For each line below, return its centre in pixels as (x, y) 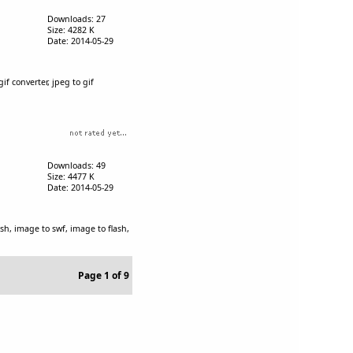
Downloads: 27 (76, 19)
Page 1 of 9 (103, 275)
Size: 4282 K (71, 30)
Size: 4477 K (71, 176)
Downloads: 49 (76, 165)
